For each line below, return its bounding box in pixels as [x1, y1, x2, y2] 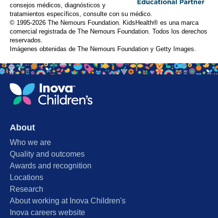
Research [10, 185, 43, 194]
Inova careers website [10, 208, 85, 217]
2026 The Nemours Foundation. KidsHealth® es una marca [32, 19, 199, 27]
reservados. [10, 37, 43, 44]
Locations [10, 173, 43, 182]
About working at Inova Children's [10, 197, 126, 205]
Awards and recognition [10, 162, 91, 170]
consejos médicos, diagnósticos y [10, 2, 106, 9]
